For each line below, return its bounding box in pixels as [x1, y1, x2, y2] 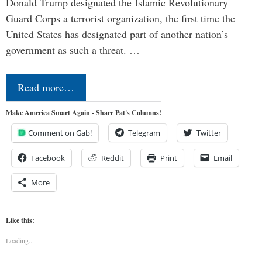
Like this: [6, 215, 35, 225]
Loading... [6, 236, 34, 245]
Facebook [31, 153, 65, 163]
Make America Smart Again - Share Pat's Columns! [6, 108, 161, 118]
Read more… [18, 80, 74, 94]
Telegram [128, 127, 160, 138]
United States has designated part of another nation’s [6, 27, 228, 41]
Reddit [101, 153, 124, 163]
